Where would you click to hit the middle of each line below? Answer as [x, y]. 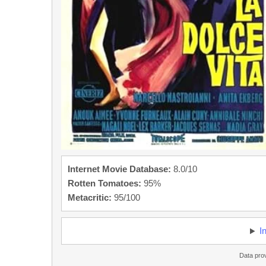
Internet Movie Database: [119, 169]
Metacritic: [90, 198]
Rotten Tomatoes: [104, 183]
